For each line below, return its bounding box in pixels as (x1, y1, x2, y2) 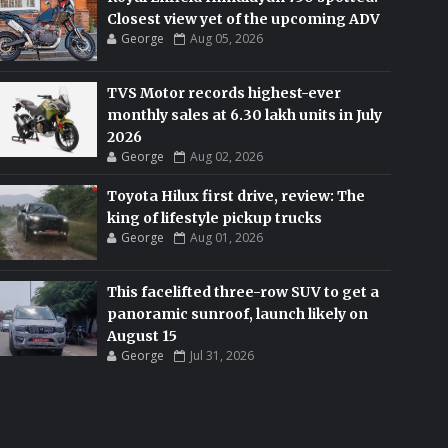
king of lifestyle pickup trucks (107, 209, 323, 227)
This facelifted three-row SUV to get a (107, 283, 380, 301)
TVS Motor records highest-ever (107, 84, 342, 102)
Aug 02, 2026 (190, 148, 264, 165)
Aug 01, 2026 (190, 229, 264, 246)
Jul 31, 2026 (190, 347, 255, 364)
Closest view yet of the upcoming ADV (107, 10, 381, 28)
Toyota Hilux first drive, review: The (107, 187, 366, 205)
